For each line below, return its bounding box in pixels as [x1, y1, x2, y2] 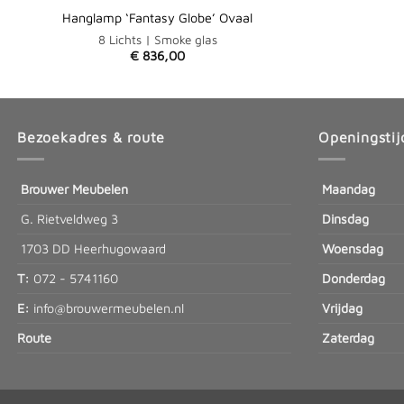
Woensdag [322, 241, 383, 257]
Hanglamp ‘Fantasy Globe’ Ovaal [62, 9, 253, 25]
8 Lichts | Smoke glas [97, 32, 217, 47]
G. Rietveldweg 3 [17, 211, 118, 227]
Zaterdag [322, 330, 374, 346]
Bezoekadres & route [17, 128, 166, 145]
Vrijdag [318, 300, 363, 317]
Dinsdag [318, 211, 369, 227]
